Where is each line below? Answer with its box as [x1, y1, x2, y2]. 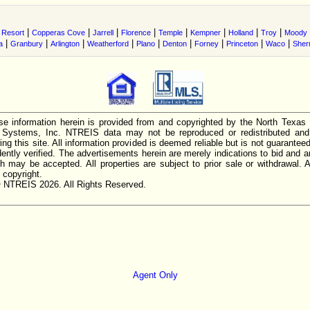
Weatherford [87, 39, 129, 48]
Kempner [190, 28, 221, 37]
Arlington [51, 39, 80, 48]
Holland [228, 28, 253, 37]
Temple [158, 28, 183, 37]
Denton [163, 39, 187, 48]
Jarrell [93, 28, 113, 37]
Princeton [226, 39, 258, 48]
